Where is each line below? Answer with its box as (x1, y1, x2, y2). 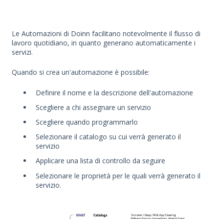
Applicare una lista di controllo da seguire (36, 156, 165, 166)
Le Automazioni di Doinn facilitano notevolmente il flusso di (12, 28, 200, 38)
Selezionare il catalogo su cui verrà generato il (36, 132, 181, 142)
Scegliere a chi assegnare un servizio (36, 102, 151, 112)
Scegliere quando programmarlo (36, 117, 138, 127)
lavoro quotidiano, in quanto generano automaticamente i (12, 38, 196, 47)
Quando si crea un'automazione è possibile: (12, 67, 150, 77)
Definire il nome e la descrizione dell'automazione (36, 88, 193, 97)
